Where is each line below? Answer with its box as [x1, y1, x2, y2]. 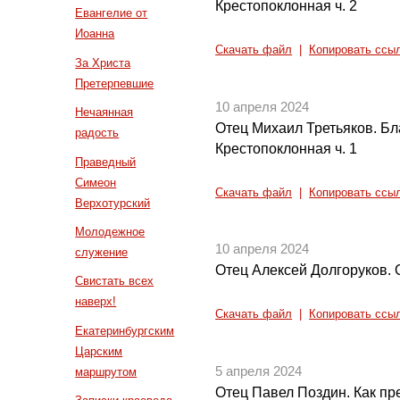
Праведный [75, 154, 137, 169]
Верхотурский [75, 196, 151, 210]
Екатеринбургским [75, 323, 175, 337]
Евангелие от [75, 6, 148, 21]
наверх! [75, 295, 117, 309]
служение [75, 245, 129, 259]
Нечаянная [75, 105, 134, 120]
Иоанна [75, 27, 115, 41]
